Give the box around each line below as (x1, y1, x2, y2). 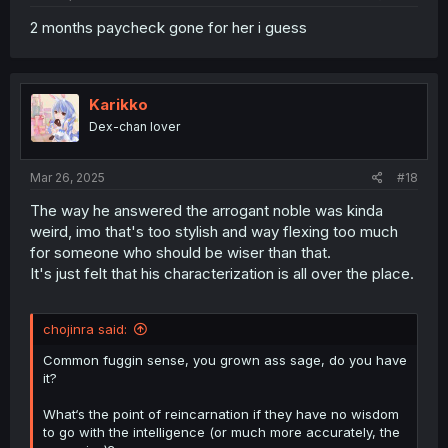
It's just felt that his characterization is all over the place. (30, 264, 414, 284)
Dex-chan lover (89, 118, 180, 134)
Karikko (89, 94, 148, 114)
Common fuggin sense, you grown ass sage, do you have (43, 351, 407, 368)
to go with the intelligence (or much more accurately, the (43, 423, 400, 440)
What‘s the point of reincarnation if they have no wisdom (43, 405, 399, 422)
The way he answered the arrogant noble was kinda (30, 201, 383, 221)
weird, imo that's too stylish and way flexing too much (30, 222, 398, 242)
